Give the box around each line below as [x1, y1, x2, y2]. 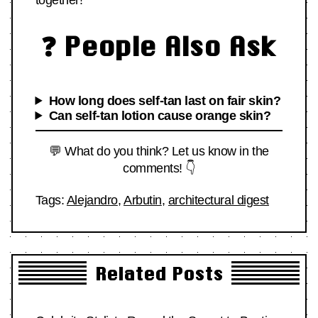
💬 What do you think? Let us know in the [49, 143, 269, 158]
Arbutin [123, 192, 162, 207]
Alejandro [66, 192, 118, 207]
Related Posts [95, 263, 223, 284]
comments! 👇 [122, 160, 196, 175]
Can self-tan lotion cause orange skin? [48, 108, 271, 123]
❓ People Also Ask [41, 30, 277, 61]
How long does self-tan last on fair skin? [48, 93, 281, 108]
